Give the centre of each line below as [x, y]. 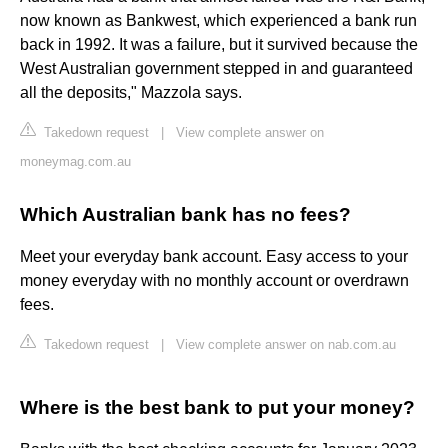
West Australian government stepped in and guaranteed [216, 69]
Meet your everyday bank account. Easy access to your [214, 257]
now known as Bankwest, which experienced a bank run [218, 21]
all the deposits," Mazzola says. [131, 93]
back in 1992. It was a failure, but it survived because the [219, 45]
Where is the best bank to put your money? [217, 408]
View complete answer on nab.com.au [286, 345]
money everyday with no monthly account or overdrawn [214, 281]
